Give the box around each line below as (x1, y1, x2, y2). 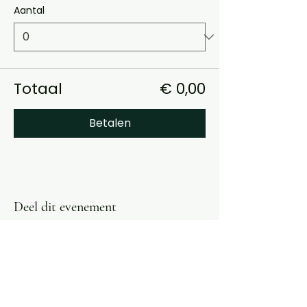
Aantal (14, 3, 45, 17)
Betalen (88, 115, 131, 131)
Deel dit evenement (14, 199, 116, 215)
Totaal (14, 78, 62, 99)
